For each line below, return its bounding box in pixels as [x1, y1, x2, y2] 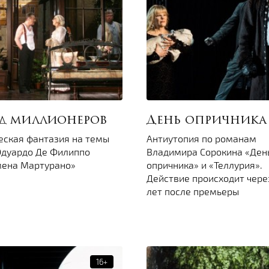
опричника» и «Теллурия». [147, 159, 262, 171]
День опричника [147, 115, 266, 127]
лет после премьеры [147, 186, 239, 198]
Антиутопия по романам [147, 133, 256, 145]
